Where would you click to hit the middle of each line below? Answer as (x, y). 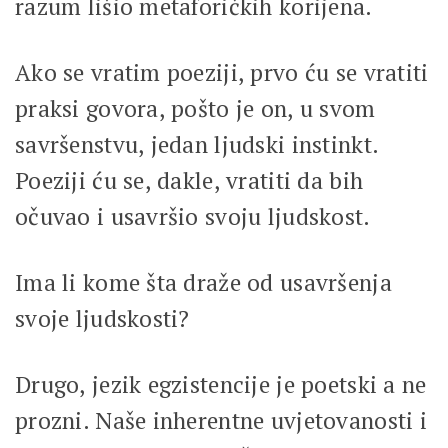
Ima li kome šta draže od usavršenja (203, 282)
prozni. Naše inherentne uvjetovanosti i (221, 420)
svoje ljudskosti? (102, 318)
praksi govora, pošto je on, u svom (195, 108)
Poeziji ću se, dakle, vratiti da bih (189, 180)
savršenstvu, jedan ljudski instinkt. (197, 144)
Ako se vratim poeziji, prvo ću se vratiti (222, 72)
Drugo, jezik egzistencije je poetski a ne (221, 384)
